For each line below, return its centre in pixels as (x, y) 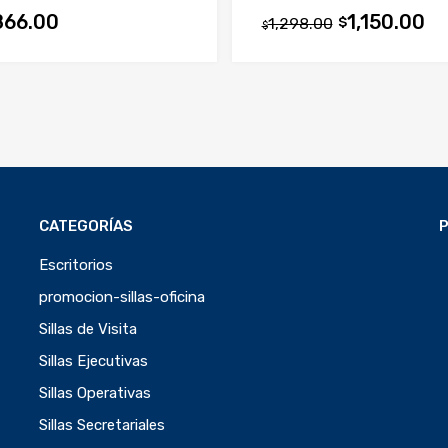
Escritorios (76, 264)
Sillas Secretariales (102, 424)
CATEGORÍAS (86, 225)
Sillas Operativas (95, 392)
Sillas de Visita (88, 328)
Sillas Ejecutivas (93, 360)
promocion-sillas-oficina (122, 296)
